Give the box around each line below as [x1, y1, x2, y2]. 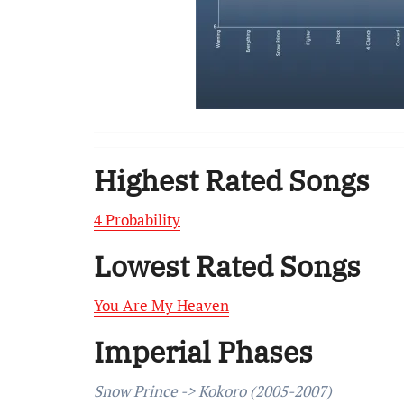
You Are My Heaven [94, 295, 229, 316]
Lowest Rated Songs [94, 247, 361, 285]
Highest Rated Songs [94, 161, 370, 199]
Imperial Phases [94, 333, 313, 371]
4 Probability [94, 209, 180, 230]
